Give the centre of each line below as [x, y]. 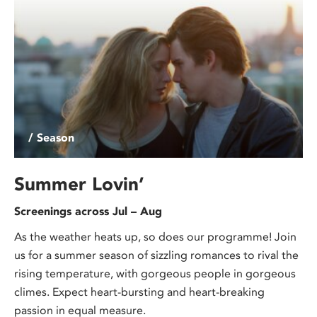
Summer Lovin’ [79, 184]
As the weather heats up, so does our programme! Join [155, 236]
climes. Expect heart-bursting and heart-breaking [139, 292]
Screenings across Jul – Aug [88, 211]
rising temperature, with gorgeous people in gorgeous [155, 273]
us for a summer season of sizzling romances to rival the [156, 255]
